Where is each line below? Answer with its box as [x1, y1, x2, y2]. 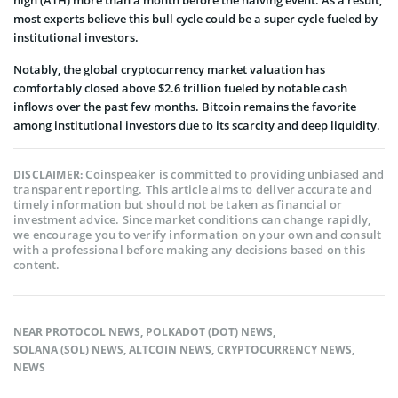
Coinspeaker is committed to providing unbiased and [85, 165, 385, 182]
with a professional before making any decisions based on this [13, 241, 366, 258]
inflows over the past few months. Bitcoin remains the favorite [13, 98, 356, 115]
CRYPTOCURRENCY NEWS [217, 341, 352, 357]
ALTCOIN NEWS [129, 341, 211, 357]
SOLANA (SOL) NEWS [13, 341, 123, 357]
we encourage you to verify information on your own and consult [13, 226, 382, 243]
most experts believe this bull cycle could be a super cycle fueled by [13, 10, 378, 27]
